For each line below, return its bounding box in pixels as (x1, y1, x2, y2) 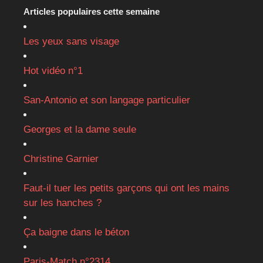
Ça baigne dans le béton (23, 226, 129, 238)
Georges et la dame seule (23, 123, 136, 135)
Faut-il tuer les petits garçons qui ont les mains (23, 182, 230, 194)
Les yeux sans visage (23, 35, 119, 47)
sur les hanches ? (23, 197, 102, 208)
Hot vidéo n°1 (23, 65, 83, 76)
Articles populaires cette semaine (23, 6, 160, 16)
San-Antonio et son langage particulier (23, 94, 190, 106)
